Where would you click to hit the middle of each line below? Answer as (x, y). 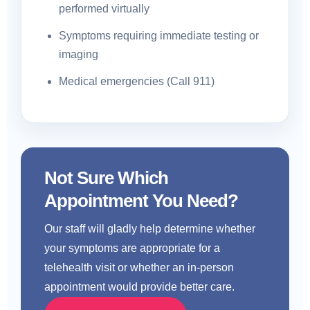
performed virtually (104, 9)
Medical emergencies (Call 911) (137, 81)
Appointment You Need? (141, 201)
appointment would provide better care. (139, 287)
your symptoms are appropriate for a (132, 248)
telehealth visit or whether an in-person (139, 267)
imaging (79, 54)
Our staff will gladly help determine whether (150, 229)
